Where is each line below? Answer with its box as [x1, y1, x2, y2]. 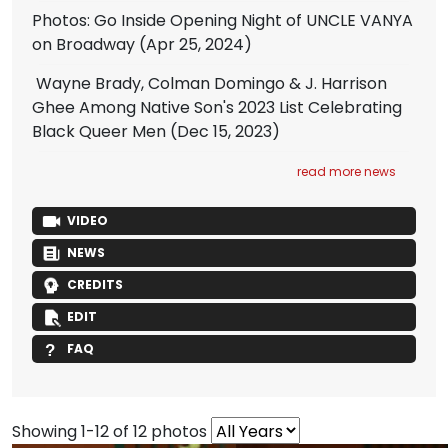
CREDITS [67, 275, 123, 293]
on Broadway [32, 32, 135, 56]
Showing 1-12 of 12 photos [12, 419, 207, 443]
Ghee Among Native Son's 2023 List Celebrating [32, 95, 402, 119]
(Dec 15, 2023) [166, 119, 280, 143]
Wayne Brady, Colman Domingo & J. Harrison [32, 71, 387, 95]
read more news [297, 162, 396, 180]
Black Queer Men [32, 119, 166, 143]
